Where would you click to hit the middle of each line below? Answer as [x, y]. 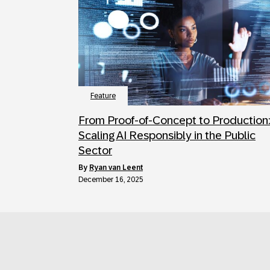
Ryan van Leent [116, 167]
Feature [103, 96]
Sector [95, 150]
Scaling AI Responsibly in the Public [167, 135]
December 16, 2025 [111, 179]
